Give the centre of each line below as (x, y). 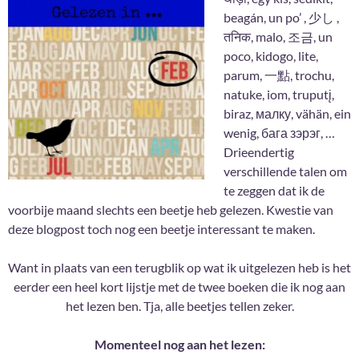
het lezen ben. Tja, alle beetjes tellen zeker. (179, 306)
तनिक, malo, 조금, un (278, 37)
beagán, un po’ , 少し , (281, 18)
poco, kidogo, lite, (271, 56)
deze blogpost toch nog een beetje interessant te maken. (161, 229)
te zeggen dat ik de (274, 191)
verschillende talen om (285, 171)
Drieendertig (259, 152)
